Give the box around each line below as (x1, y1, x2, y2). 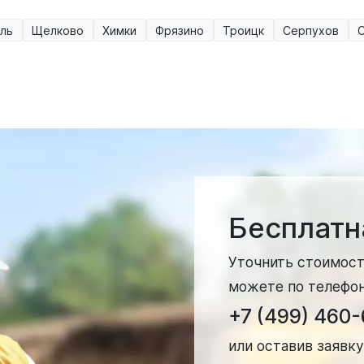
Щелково (32, 23, 84, 37)
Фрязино (155, 23, 204, 37)
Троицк (223, 23, 264, 37)
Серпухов (283, 23, 339, 37)
